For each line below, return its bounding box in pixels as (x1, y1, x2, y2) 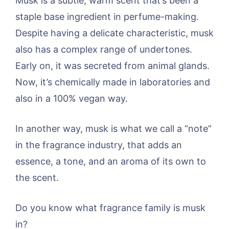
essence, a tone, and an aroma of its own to (15, 155, 206, 167)
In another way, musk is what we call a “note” (15, 123, 212, 134)
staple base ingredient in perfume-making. (15, 11, 199, 22)
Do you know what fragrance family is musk (15, 202, 205, 213)
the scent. (15, 172, 59, 183)
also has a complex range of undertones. (15, 43, 192, 55)
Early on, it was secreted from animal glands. (15, 60, 210, 71)
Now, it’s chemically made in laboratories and (15, 76, 210, 87)
